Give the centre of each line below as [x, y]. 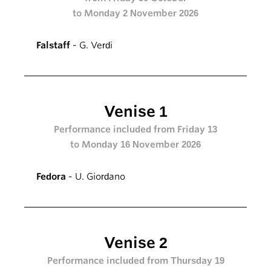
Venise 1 [135, 112]
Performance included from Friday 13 [135, 130]
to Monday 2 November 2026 [135, 14]
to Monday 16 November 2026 [135, 145]
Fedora [51, 177]
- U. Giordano [96, 177]
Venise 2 [135, 243]
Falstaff [53, 46]
